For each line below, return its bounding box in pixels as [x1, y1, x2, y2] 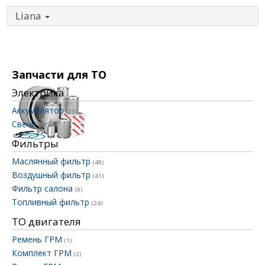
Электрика [12, 86, 64, 100]
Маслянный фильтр [12, 156, 93, 167]
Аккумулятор [12, 105, 66, 117]
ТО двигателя [12, 215, 81, 229]
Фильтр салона [12, 183, 75, 195]
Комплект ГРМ [12, 247, 74, 259]
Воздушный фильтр [12, 169, 93, 181]
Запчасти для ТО [12, 67, 106, 82]
